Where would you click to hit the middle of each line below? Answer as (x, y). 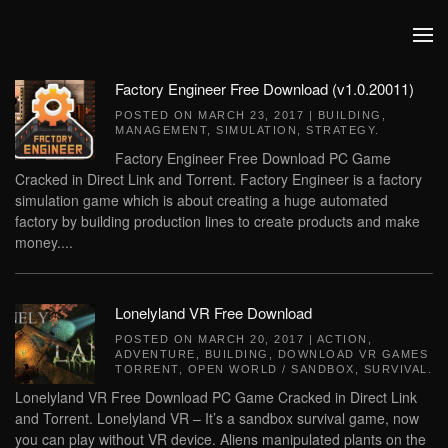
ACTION (342, 339)
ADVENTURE (155, 354)
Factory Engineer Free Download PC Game (253, 158)
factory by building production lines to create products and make (217, 221)
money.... (44, 242)
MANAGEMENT (161, 130)
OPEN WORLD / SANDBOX (271, 369)
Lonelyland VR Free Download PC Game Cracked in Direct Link (216, 397)
